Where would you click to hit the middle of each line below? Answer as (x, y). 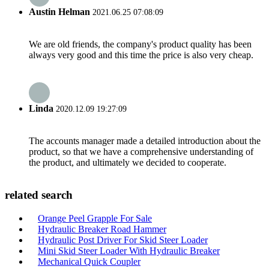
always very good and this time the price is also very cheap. (141, 55)
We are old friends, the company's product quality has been (140, 44)
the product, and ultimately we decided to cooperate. (128, 163)
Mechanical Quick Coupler (89, 261)
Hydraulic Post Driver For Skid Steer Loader (123, 240)
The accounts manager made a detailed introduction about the (145, 141)
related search (39, 195)
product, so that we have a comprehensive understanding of (141, 152)
